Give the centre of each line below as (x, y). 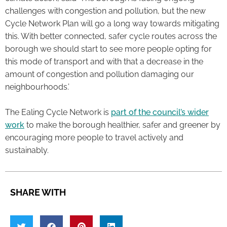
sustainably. (27, 150)
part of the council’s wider (160, 112)
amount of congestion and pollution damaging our (100, 74)
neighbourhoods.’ (37, 87)
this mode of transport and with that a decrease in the (104, 62)
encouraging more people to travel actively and (94, 138)
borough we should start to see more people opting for (108, 49)
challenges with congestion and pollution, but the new (105, 11)
